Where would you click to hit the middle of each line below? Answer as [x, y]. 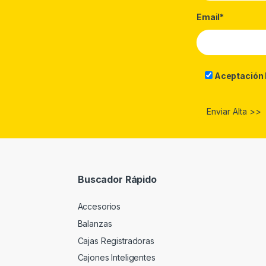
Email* [210, 17]
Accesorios [99, 207]
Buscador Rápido [117, 179]
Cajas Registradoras [116, 240]
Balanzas [95, 223]
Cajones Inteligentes [116, 258]
